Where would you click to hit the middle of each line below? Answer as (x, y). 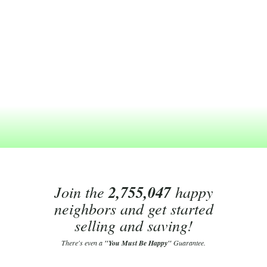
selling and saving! (133, 225)
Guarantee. (189, 243)
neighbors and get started (133, 208)
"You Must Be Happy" (138, 243)
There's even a (83, 243)
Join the (81, 192)
